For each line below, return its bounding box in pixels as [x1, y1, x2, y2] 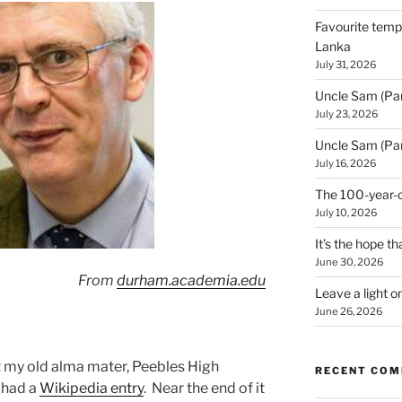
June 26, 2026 [314, 305, 382, 319]
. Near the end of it [144, 380, 265, 398]
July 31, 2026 [314, 58, 376, 72]
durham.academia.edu [117, 272, 267, 290]
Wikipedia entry [39, 380, 144, 398]
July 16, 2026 [314, 157, 376, 170]
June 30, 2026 [314, 256, 383, 269]
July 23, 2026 [314, 108, 378, 121]
